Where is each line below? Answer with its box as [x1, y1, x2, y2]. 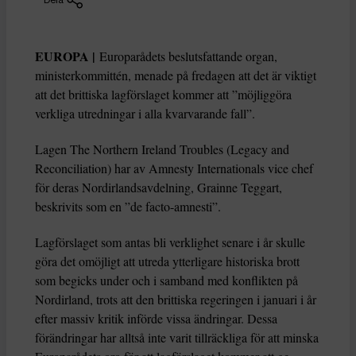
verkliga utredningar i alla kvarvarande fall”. [35, 105, 255, 122]
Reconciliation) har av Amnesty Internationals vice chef [35, 160, 313, 177]
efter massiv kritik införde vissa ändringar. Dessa [35, 310, 277, 327]
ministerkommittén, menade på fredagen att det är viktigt [35, 67, 316, 84]
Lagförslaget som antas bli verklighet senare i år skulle [35, 234, 305, 251]
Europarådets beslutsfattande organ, [99, 48, 277, 65]
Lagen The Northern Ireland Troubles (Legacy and [35, 141, 289, 158]
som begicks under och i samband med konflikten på [35, 272, 298, 289]
